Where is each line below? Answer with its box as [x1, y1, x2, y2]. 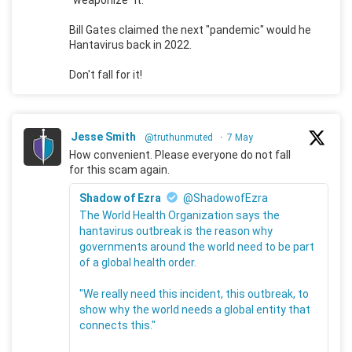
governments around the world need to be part [79, 240, 314, 253]
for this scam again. [69, 163, 170, 176]
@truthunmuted [145, 131, 213, 143]
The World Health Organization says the [79, 208, 280, 222]
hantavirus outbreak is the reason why [79, 224, 273, 237]
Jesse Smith [71, 130, 136, 143]
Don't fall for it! [69, 68, 142, 81]
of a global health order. [79, 255, 196, 269]
